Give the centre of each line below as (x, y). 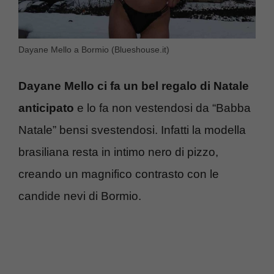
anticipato (46, 108)
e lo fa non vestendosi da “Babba (162, 108)
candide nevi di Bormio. (80, 196)
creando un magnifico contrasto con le (119, 174)
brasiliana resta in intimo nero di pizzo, (118, 152)
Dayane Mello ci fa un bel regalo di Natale (134, 86)
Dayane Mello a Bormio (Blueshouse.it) (94, 49)
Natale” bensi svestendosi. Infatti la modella (132, 130)
